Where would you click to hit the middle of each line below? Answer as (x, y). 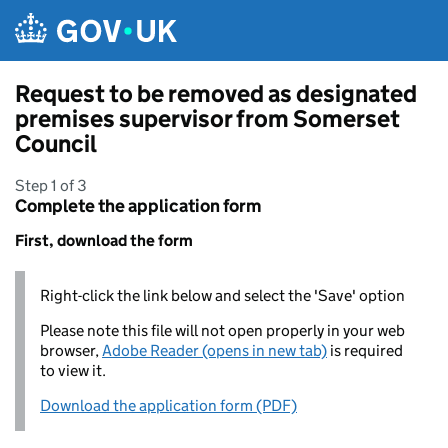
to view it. (73, 370)
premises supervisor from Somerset (207, 118)
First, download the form (104, 240)
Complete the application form (138, 206)
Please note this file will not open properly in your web (222, 330)
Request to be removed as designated (216, 93)
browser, (71, 350)
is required (365, 350)
